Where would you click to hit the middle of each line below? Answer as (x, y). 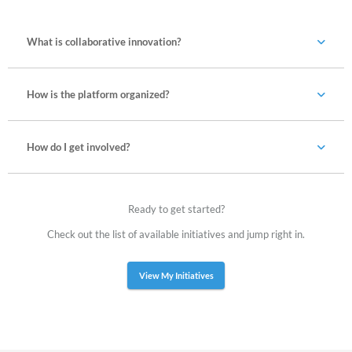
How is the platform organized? (97, 94)
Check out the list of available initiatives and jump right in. (176, 234)
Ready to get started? (176, 209)
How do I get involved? (78, 147)
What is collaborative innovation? (103, 41)
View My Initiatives (176, 275)
